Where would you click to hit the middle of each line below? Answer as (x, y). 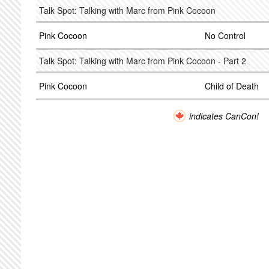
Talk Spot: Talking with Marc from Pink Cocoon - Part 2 (143, 61)
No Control (225, 35)
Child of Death (232, 86)
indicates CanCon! (224, 116)
